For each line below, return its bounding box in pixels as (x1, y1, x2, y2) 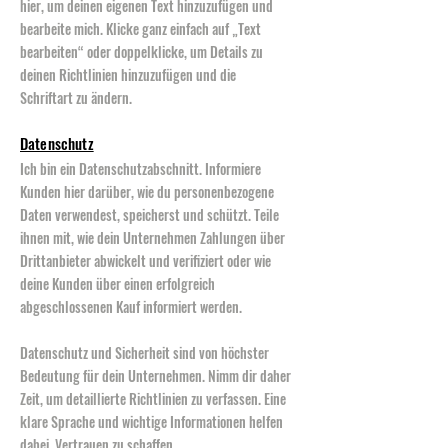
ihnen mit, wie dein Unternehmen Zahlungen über (20, 227, 285, 248)
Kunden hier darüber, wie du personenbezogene (20, 181, 274, 202)
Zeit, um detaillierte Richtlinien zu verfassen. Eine (20, 388, 286, 409)
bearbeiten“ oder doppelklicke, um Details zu (20, 41, 263, 62)
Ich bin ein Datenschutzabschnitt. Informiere (20, 158, 261, 179)
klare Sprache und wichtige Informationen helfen (20, 411, 283, 432)
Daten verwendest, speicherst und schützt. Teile (20, 204, 279, 225)
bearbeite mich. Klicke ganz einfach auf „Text (20, 18, 261, 39)
